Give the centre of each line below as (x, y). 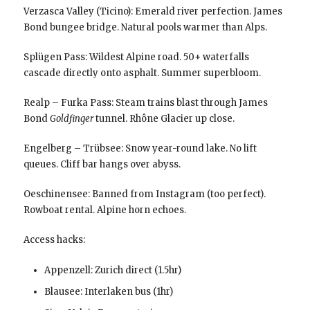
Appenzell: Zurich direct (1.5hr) (112, 270)
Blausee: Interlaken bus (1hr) (108, 291)
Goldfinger (71, 118)
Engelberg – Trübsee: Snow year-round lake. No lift (140, 148)
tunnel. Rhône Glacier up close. (164, 118)
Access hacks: (54, 239)
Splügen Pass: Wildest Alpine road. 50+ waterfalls (136, 57)
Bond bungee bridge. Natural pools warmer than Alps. (145, 27)
